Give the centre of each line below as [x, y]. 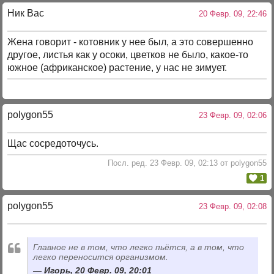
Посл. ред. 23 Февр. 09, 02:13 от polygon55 [187, 163]
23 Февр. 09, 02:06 [230, 115]
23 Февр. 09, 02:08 [230, 206]
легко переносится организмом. [101, 257]
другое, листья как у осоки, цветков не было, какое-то [128, 55]
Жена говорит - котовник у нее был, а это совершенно [131, 42]
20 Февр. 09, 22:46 [230, 13]
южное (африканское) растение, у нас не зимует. [117, 68]
